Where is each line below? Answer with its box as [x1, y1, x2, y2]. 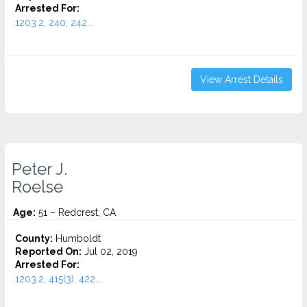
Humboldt [53, 233, 101, 244]
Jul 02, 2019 [82, 246, 138, 257]
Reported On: [15, 246, 82, 257]
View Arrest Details [200, 74, 283, 85]
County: [15, 233, 53, 244]
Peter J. [12, 160, 67, 179]
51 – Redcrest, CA [36, 207, 116, 218]
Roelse [12, 177, 63, 197]
